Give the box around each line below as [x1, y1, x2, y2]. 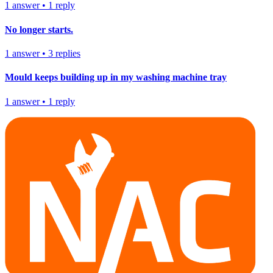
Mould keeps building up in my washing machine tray [5, 72, 227, 83]
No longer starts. [5, 24, 73, 35]
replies [55, 48, 80, 58]
